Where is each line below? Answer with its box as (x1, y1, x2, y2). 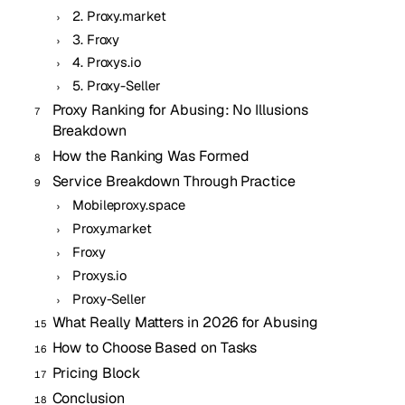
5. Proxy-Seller (71, 77, 161, 95)
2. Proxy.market (71, 6, 166, 24)
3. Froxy (71, 30, 120, 48)
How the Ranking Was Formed (52, 146, 250, 165)
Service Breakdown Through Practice (52, 171, 296, 191)
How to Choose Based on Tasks (52, 338, 258, 358)
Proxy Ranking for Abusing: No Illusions (52, 99, 308, 119)
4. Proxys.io (71, 53, 142, 71)
